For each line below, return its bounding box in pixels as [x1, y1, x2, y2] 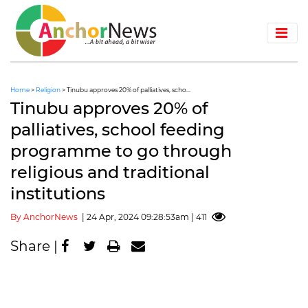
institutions [10, 183, 105, 203]
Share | [10, 237, 61, 254]
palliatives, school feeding [10, 119, 225, 140]
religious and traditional [10, 162, 210, 182]
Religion [36, 85, 62, 93]
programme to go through [10, 140, 232, 161]
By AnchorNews [10, 211, 78, 222]
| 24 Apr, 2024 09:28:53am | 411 [78, 211, 207, 222]
